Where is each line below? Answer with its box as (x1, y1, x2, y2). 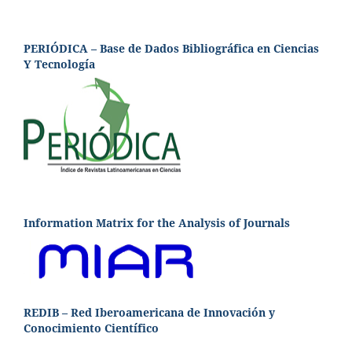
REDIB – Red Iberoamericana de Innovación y (24, 304, 275, 320)
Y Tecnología (24, 56, 101, 71)
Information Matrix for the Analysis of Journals (24, 214, 290, 230)
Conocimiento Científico (24, 320, 159, 335)
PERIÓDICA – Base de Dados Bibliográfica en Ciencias (24, 40, 319, 56)
